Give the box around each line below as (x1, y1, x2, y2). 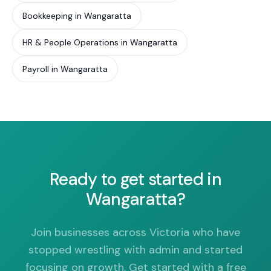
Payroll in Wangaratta (22, 64, 108, 74)
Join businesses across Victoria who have (31, 225, 240, 240)
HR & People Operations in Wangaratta (22, 37, 177, 48)
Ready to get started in (50, 168, 221, 191)
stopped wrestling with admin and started (28, 243, 243, 257)
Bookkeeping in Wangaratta (22, 10, 131, 21)
